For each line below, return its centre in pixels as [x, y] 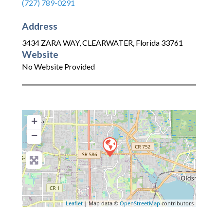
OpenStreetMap [140, 203]
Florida [148, 43]
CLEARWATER [108, 43]
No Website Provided [58, 67]
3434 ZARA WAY [51, 43]
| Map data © [101, 203]
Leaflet [74, 203]
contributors [177, 203]
